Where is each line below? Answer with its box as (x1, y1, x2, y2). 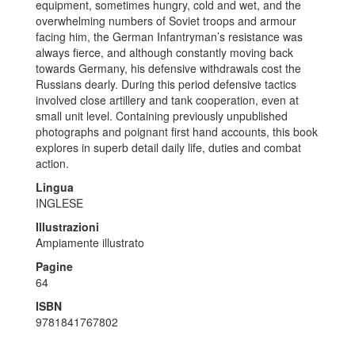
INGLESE (36, 194, 83, 211)
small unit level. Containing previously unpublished (36, 107, 288, 124)
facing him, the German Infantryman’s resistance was (36, 28, 303, 44)
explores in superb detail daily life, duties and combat (36, 139, 301, 155)
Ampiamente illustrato (36, 234, 144, 250)
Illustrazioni (36, 218, 99, 235)
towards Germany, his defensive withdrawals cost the (36, 59, 301, 76)
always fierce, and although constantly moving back (36, 44, 293, 60)
